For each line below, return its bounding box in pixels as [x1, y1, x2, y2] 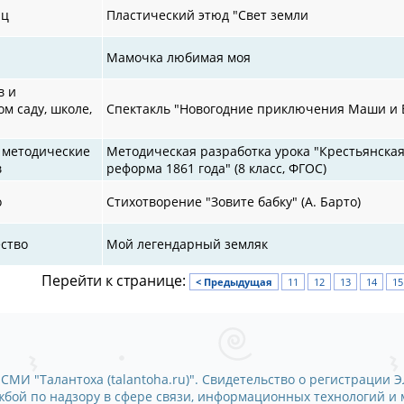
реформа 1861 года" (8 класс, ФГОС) [106, 159, 327, 177]
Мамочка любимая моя [106, 48, 252, 66]
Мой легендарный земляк [106, 234, 269, 252]
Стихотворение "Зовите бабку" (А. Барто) [106, 192, 362, 210]
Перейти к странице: [41, 270, 189, 290]
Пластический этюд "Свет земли [106, 5, 309, 23]
